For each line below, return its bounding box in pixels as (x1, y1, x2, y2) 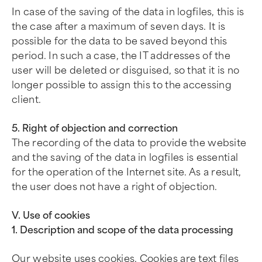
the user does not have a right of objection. (12, 181, 218, 192)
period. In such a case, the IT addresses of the (12, 50, 231, 61)
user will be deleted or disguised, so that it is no (12, 65, 240, 76)
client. (12, 94, 42, 105)
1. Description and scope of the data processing (12, 225, 233, 236)
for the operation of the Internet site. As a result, (12, 167, 242, 178)
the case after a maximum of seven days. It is (12, 21, 226, 32)
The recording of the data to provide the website (12, 137, 247, 149)
